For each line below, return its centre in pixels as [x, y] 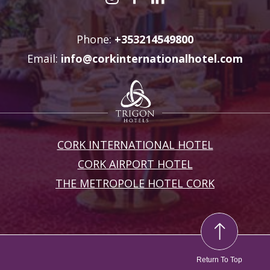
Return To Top [219, 259]
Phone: [96, 39]
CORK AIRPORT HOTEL [135, 164]
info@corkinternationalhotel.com [152, 58]
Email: [44, 58]
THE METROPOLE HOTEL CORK [135, 183]
